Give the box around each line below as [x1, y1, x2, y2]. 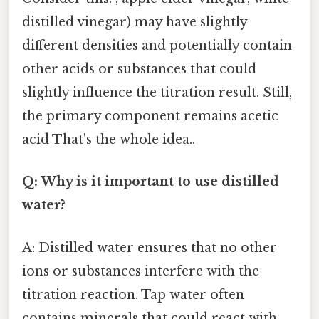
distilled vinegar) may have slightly [22, 14, 247, 31]
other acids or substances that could [22, 61, 256, 78]
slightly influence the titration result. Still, [22, 85, 292, 101]
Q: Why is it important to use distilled [22, 174, 279, 190]
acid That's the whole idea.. [22, 132, 195, 148]
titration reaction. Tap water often [22, 286, 244, 303]
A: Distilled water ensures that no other [22, 239, 277, 256]
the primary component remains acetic [22, 108, 278, 125]
